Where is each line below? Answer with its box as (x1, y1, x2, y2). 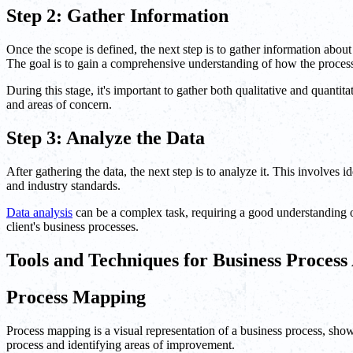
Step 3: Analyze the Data (6, 127, 205, 148)
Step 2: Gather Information (6, 6, 229, 27)
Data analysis (6, 205, 72, 219)
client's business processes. (6, 219, 139, 233)
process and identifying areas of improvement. (6, 337, 235, 351)
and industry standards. (6, 178, 121, 192)
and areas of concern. (6, 97, 112, 111)
